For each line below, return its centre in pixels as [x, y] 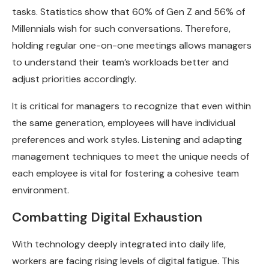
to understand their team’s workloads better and [120, 62]
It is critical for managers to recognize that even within [131, 106]
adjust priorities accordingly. [74, 79]
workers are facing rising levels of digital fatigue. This [126, 261]
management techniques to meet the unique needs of [131, 156]
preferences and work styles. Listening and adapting [127, 139]
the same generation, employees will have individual [124, 122]
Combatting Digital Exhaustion [107, 217]
